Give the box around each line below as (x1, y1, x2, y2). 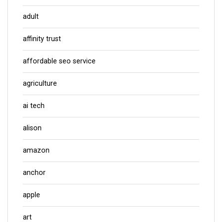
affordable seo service (23, 57, 96, 66)
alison (23, 124, 42, 133)
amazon (23, 146, 50, 155)
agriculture (23, 79, 57, 88)
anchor (23, 168, 46, 177)
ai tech (23, 102, 45, 111)
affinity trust (23, 35, 61, 44)
